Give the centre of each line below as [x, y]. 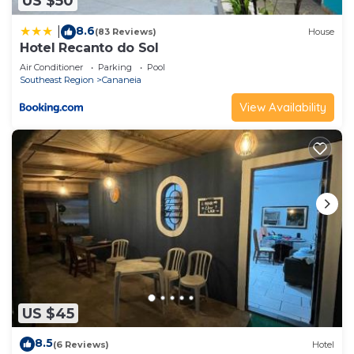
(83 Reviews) [126, 32]
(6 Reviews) [81, 344]
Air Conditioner [51, 67]
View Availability [283, 107]
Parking [115, 67]
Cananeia [122, 79]
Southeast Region [57, 79]
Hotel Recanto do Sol [89, 47]
